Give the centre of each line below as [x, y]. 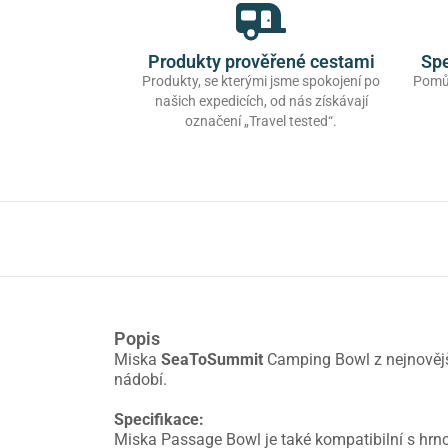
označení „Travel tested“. [261, 121]
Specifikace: [159, 420]
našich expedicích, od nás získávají [261, 101]
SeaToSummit [212, 360]
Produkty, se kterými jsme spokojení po [261, 81]
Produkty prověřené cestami [261, 62]
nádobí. [140, 380]
